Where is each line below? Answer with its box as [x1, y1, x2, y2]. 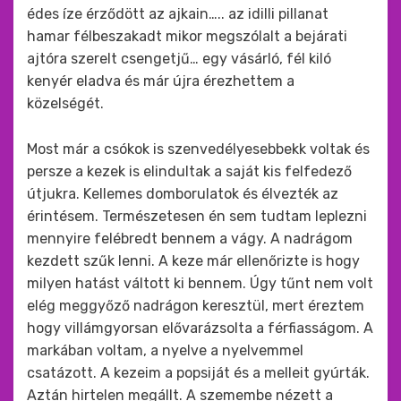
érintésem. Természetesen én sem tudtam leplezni [27, 208, 367, 225]
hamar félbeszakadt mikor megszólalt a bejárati [27, 28, 347, 45]
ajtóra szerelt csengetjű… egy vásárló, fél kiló [27, 50, 331, 67]
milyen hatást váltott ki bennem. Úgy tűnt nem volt [27, 275, 373, 292]
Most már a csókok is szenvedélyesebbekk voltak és [27, 141, 370, 158]
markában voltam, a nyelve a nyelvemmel [27, 342, 303, 359]
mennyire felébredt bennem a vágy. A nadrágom [27, 230, 353, 247]
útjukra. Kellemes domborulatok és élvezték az [27, 185, 338, 202]
